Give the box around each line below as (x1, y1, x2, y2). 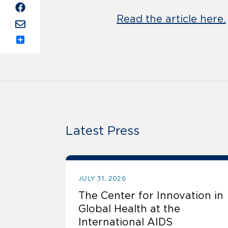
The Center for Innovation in (78, 190, 223, 202)
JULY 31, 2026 (78, 174, 127, 183)
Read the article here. (117, 13, 226, 25)
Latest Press (66, 124, 139, 138)
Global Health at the (78, 203, 180, 215)
